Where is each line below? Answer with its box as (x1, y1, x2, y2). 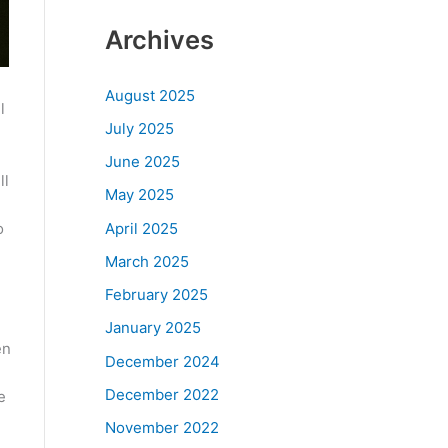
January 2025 (104, 318, 201, 338)
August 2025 (104, 85, 195, 105)
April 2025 (104, 218, 178, 238)
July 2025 (104, 118, 174, 138)
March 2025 (104, 251, 189, 271)
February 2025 (104, 285, 208, 304)
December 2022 (104, 384, 219, 404)
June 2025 (104, 152, 180, 171)
